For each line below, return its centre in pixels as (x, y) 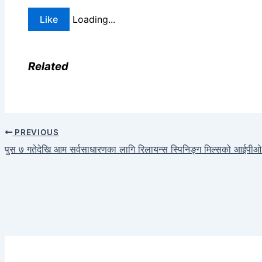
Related (48, 67)
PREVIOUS (36, 132)
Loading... (94, 20)
